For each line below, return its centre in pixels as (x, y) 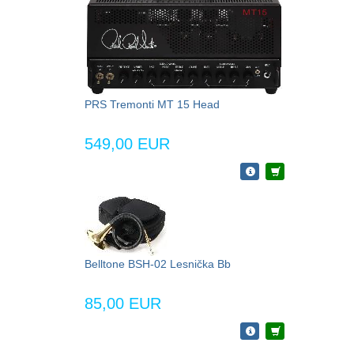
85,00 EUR (123, 303)
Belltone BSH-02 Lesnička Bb (158, 264)
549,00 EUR (127, 143)
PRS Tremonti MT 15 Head (152, 104)
